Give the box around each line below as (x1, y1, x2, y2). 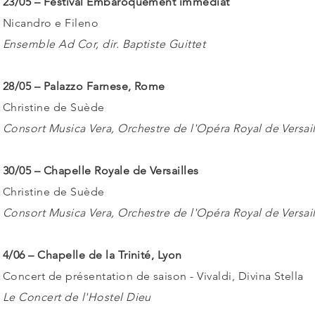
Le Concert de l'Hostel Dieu (3, 290, 151, 304)
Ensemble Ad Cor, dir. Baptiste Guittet (3, 37, 206, 51)
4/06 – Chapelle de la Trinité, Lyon (3, 248, 182, 262)
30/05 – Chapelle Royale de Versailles (3, 164, 199, 177)
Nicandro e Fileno (3, 16, 99, 30)
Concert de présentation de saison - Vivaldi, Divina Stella (3, 269, 304, 283)
